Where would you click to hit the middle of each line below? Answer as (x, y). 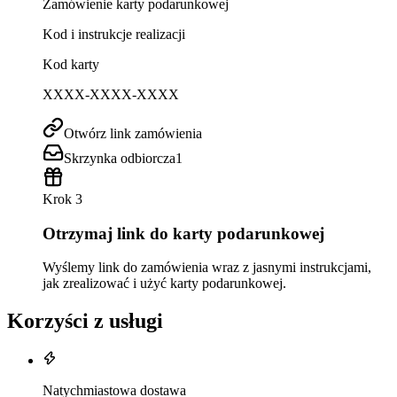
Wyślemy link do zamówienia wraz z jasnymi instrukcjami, (207, 268)
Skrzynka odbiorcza (120, 158)
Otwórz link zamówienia (133, 133)
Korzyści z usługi (85, 321)
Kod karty (71, 64)
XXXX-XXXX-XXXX (111, 94)
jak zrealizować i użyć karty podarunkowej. (164, 284)
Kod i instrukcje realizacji (114, 34)
